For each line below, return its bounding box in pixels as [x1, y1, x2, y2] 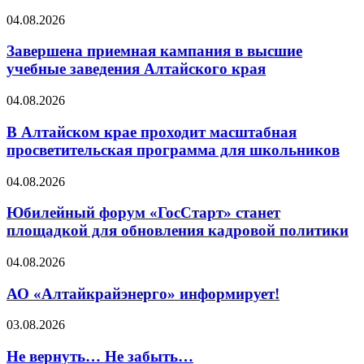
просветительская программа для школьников [6, 141, 340, 158]
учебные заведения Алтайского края [6, 60, 266, 78]
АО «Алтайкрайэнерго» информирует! [6, 284, 279, 302]
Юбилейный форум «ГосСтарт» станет [6, 204, 280, 222]
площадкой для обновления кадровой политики [6, 222, 349, 240]
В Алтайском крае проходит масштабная [6, 123, 297, 141]
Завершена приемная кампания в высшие [6, 42, 302, 60]
